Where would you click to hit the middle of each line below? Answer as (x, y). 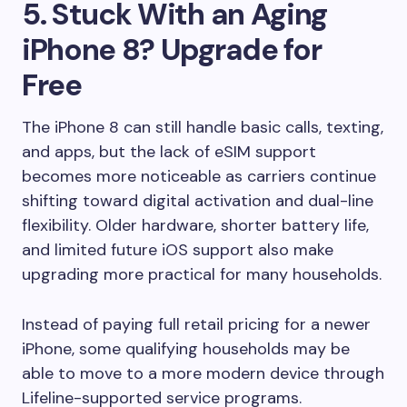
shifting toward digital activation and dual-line (198, 200)
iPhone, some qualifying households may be (186, 348)
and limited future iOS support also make (178, 249)
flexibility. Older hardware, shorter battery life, (195, 225)
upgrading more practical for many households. (202, 274)
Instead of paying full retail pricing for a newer (196, 324)
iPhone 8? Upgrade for (172, 49)
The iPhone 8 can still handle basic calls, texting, (203, 127)
